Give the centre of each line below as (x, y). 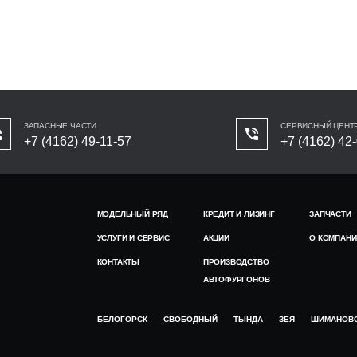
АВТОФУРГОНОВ (236, 279)
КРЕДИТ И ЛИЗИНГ (239, 214)
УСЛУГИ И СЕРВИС (133, 238)
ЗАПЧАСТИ (330, 214)
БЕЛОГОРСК (122, 319)
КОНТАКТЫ (118, 262)
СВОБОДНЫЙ (190, 319)
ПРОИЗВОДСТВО (236, 262)
